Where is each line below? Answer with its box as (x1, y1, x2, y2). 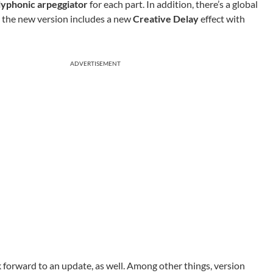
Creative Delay (133, 13, 199, 24)
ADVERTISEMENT (70, 60, 121, 67)
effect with (199, 13, 245, 24)
